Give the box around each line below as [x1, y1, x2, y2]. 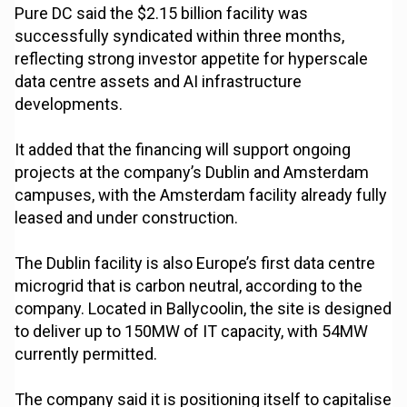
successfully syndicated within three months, [15, 26, 345, 46]
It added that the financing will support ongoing [15, 140, 352, 160]
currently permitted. [15, 344, 158, 364]
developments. [15, 94, 124, 114]
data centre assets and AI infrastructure [15, 72, 303, 92]
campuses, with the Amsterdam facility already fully [15, 185, 388, 205]
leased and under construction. [15, 208, 239, 228]
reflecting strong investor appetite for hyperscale [15, 49, 369, 69]
